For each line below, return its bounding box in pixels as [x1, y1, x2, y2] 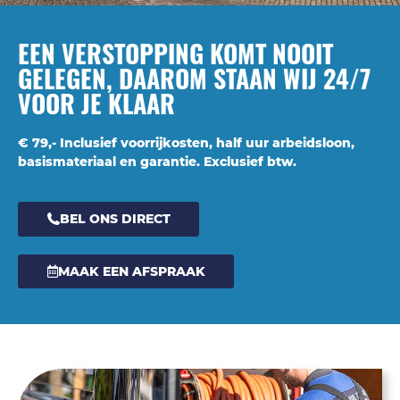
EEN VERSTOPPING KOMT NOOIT [18, 34, 333, 71]
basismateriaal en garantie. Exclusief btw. [18, 153, 296, 170]
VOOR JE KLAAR [18, 84, 175, 121]
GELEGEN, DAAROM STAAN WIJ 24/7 [18, 59, 371, 96]
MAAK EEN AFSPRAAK [57, 262, 205, 279]
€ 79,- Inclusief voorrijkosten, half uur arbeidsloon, [18, 134, 354, 151]
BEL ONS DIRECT [59, 211, 171, 228]
